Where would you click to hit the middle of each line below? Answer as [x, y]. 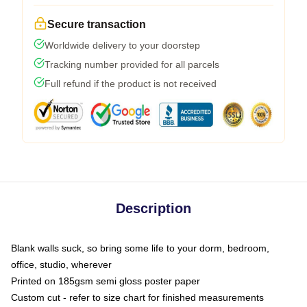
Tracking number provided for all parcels [132, 64]
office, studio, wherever [61, 264]
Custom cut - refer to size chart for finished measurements [137, 297]
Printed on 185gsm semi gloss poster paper [106, 281]
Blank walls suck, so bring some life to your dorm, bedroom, [140, 248]
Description [153, 208]
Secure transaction [97, 24]
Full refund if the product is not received [131, 83]
